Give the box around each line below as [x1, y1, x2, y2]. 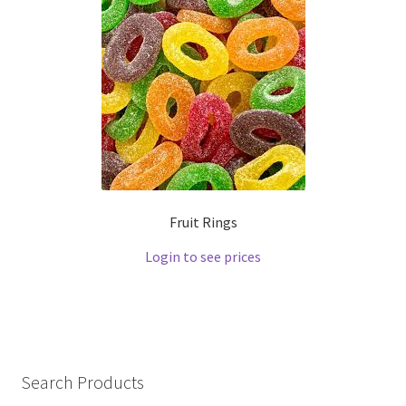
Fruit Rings [169, 213, 237, 232]
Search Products [20, 370, 144, 393]
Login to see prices [145, 247, 261, 266]
